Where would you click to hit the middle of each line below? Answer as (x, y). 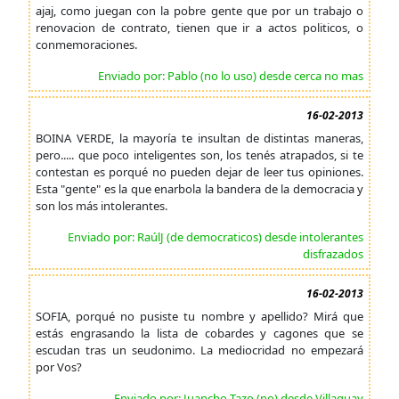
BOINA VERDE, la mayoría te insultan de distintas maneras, (199, 138)
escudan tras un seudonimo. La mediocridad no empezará (199, 350)
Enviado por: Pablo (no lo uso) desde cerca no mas (231, 76)
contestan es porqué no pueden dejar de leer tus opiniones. (199, 172)
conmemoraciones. (86, 45)
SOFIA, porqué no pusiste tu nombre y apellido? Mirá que (199, 316)
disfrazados (333, 254)
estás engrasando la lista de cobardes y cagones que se (199, 333)
